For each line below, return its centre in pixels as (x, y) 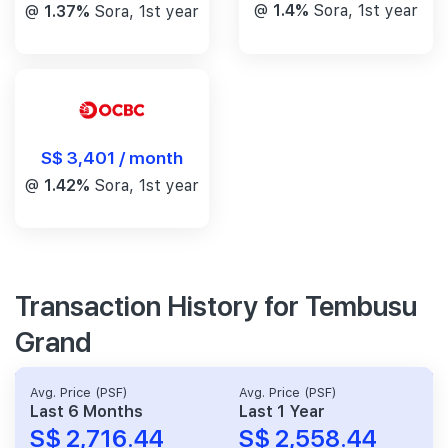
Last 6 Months (86, 412)
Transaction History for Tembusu (216, 305)
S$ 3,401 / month (112, 157)
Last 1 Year (282, 412)
